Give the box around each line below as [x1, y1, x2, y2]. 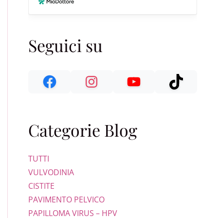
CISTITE [28, 181, 55, 191]
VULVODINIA [28, 167, 74, 178]
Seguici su [28, 34, 103, 56]
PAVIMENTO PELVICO [28, 194, 105, 205]
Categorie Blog [28, 119, 138, 141]
